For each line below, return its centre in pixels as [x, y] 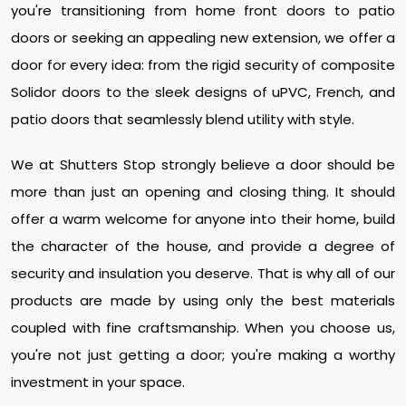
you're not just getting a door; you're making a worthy [203, 354]
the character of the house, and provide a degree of [203, 246]
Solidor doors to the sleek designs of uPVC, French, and [203, 92]
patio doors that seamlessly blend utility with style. [183, 119]
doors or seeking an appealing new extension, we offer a [203, 37]
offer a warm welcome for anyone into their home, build [203, 218]
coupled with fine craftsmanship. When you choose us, [203, 327]
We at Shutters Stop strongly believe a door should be [203, 164]
